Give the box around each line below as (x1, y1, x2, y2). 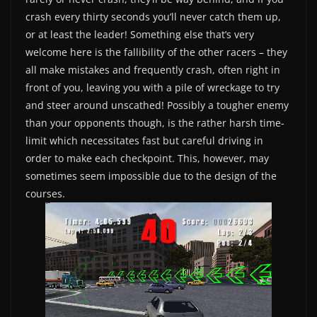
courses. (25, 186, 65, 200)
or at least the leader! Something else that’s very (25, 27, 254, 41)
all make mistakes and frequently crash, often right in (25, 62, 280, 76)
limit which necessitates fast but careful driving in (25, 133, 263, 147)
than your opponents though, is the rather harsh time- (25, 115, 284, 129)
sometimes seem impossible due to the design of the (25, 168, 277, 183)
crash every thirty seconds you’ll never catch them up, (25, 9, 281, 23)
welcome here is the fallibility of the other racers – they (25, 45, 287, 59)
